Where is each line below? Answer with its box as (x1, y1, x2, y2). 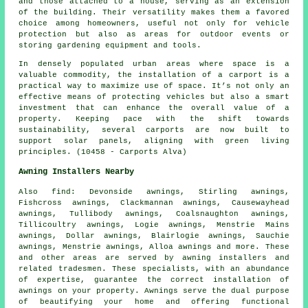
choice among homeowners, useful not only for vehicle (19, 19, 289, 28)
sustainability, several (19, 126, 146, 135)
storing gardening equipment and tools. (19, 41, 202, 50)
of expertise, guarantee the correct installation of (19, 276, 289, 285)
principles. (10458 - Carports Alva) (19, 148, 188, 157)
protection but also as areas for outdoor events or (19, 30, 289, 39)
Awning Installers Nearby (19, 167, 135, 177)
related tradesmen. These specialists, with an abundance (19, 265, 289, 274)
